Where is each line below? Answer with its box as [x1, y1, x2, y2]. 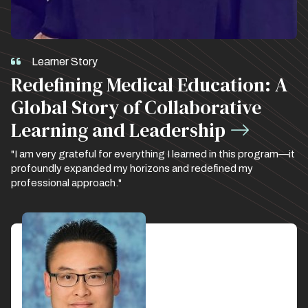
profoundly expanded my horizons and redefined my [11, 162, 253, 174]
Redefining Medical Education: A [11, 71, 287, 98]
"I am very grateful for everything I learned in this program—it [11, 148, 295, 159]
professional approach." [11, 177, 122, 188]
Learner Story [32, 55, 98, 67]
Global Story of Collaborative [11, 93, 261, 120]
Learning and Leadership [11, 116, 225, 143]
